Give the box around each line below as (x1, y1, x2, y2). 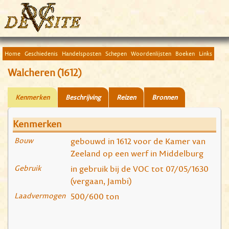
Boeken (175, 49, 195, 58)
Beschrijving (65, 93, 101, 103)
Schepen (105, 49, 127, 58)
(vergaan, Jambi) (71, 175, 131, 188)
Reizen (117, 93, 136, 103)
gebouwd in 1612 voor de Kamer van (71, 135, 205, 148)
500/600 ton (71, 190, 119, 203)
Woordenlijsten (131, 49, 171, 58)
